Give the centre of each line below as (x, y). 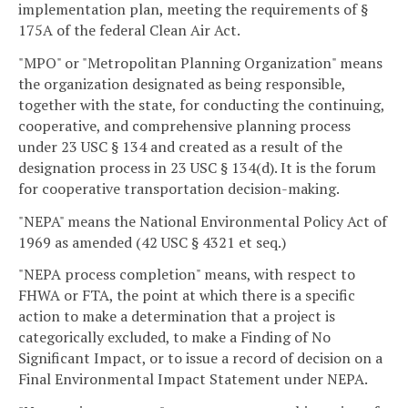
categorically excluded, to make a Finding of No (174, 337)
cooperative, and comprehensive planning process (184, 125)
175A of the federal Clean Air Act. (129, 30)
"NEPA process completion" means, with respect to (187, 275)
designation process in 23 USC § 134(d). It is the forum (197, 167)
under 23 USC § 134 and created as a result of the (180, 146)
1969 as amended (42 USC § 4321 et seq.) (152, 242)
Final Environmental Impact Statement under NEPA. (193, 379)
